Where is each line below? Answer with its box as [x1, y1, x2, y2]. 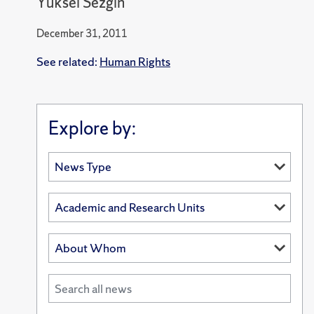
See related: [36, 53, 100, 69]
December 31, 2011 [36, 25, 128, 41]
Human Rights [99, 53, 170, 69]
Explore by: [48, 115, 136, 140]
